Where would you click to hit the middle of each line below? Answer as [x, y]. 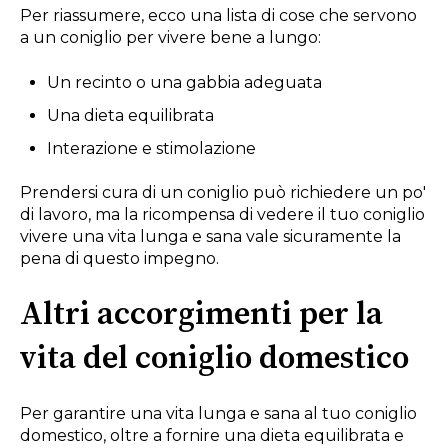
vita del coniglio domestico [214, 358]
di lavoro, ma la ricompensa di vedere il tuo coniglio [222, 215]
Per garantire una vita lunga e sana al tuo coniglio [218, 414]
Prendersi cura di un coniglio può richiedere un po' [223, 193]
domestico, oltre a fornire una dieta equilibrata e [212, 436]
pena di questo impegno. [119, 259]
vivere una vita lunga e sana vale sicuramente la [210, 237]
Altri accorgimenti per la [201, 314]
